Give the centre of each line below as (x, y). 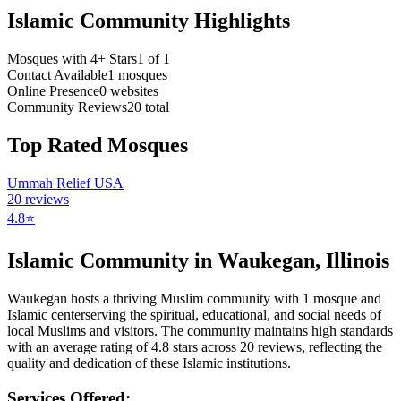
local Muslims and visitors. (82, 331)
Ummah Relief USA (65, 183)
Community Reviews (67, 107)
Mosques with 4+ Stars (72, 58)
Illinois (358, 261)
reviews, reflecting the (318, 347)
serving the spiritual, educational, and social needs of (233, 315)
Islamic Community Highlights (149, 20)
